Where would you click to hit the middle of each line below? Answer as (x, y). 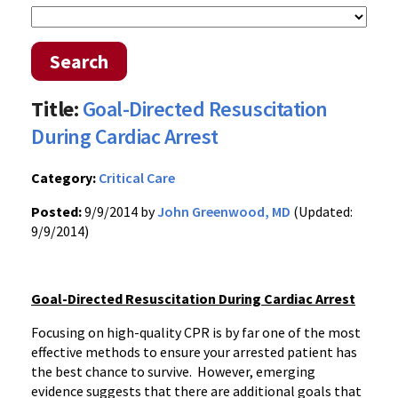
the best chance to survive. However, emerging (173, 371)
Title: (55, 109)
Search (79, 61)
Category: (64, 178)
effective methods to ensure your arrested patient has (194, 352)
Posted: (56, 211)
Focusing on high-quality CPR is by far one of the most (196, 332)
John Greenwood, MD (224, 211)
